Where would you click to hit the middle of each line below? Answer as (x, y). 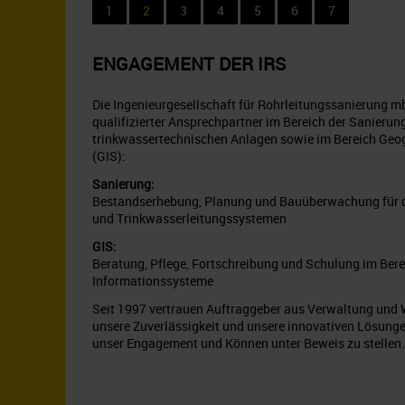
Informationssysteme (153, 281)
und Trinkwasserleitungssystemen (189, 219)
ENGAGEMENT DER (175, 64)
